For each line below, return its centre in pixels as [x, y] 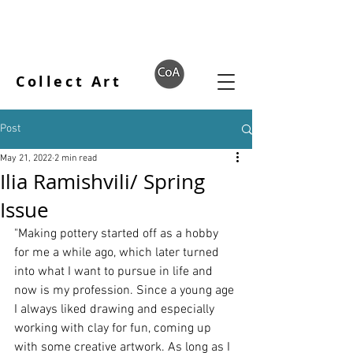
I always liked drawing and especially [116, 310]
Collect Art [69, 82]
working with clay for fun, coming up [114, 329]
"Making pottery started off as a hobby [118, 234]
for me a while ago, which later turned [118, 253]
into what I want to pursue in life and [115, 272]
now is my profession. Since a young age [126, 291]
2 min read [76, 158]
